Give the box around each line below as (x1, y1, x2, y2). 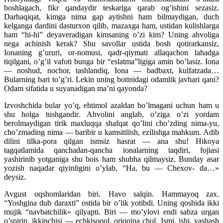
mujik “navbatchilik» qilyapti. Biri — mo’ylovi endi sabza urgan (4, 208, 219, 217)
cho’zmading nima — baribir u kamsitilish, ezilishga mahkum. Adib (4, 128, 219, 137)
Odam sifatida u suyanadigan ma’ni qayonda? (4, 84, 147, 93)
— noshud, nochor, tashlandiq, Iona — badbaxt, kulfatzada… (4, 66, 219, 75)
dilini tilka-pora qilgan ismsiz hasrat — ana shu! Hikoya (4, 137, 219, 146)
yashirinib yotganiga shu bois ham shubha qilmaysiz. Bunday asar (4, 155, 219, 164)
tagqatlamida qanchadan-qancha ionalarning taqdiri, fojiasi (4, 146, 219, 155)
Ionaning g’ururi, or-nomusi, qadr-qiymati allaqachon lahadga (4, 48, 219, 57)
